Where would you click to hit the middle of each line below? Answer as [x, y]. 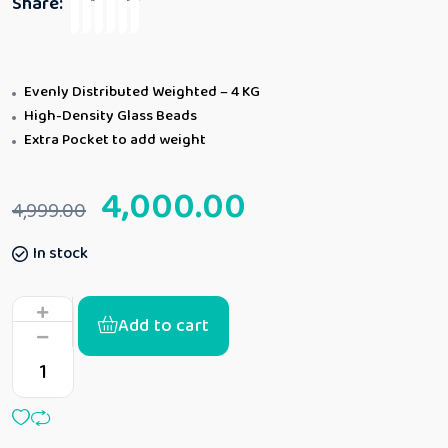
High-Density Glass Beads [110, 115]
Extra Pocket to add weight [115, 139]
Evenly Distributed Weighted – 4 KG [142, 91]
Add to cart [163, 325]
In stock [60, 253]
